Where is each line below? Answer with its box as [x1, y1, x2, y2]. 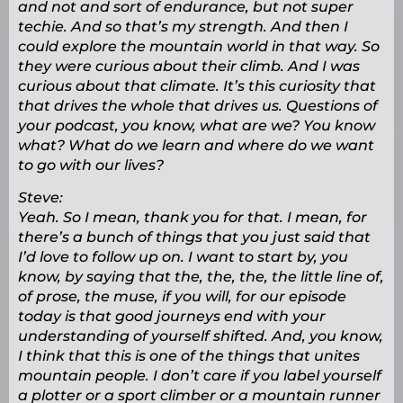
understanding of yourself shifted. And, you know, [18, 327, 383, 345]
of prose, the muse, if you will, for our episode [18, 288, 346, 306]
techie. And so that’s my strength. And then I [18, 18, 348, 36]
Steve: [18, 189, 63, 207]
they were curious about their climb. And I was [18, 58, 360, 76]
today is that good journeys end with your [18, 308, 326, 326]
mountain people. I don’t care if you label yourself [18, 367, 381, 385]
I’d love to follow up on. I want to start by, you [18, 248, 348, 266]
